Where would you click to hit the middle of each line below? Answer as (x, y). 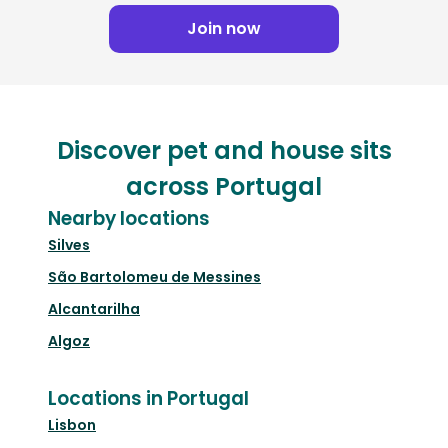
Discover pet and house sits (224, 151)
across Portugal (224, 187)
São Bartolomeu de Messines (154, 277)
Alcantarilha (94, 309)
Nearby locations (129, 219)
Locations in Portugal (148, 399)
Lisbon (72, 425)
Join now (224, 29)
